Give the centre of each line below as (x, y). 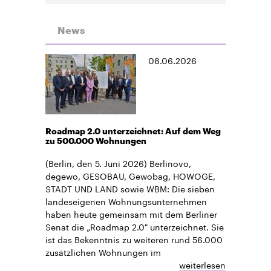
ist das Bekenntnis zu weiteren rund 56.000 (134, 239)
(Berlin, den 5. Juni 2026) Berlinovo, (118, 163)
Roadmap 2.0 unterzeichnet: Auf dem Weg (133, 131)
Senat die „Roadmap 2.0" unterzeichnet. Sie (135, 227)
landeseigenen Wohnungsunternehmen (126, 201)
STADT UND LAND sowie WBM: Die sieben (130, 188)
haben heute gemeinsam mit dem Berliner (131, 214)
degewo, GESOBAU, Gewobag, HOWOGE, (130, 176)
